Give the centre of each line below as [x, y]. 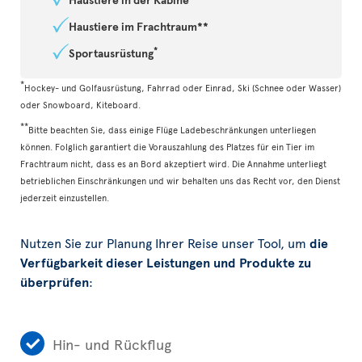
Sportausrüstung [111, 53]
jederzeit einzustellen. [65, 198]
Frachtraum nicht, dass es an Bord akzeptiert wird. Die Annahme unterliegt [173, 164]
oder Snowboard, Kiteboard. [80, 105]
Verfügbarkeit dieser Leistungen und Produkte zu [166, 262]
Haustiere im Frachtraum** [139, 26]
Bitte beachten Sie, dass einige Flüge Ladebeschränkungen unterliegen [172, 130]
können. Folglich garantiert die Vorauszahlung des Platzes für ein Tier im [167, 147]
